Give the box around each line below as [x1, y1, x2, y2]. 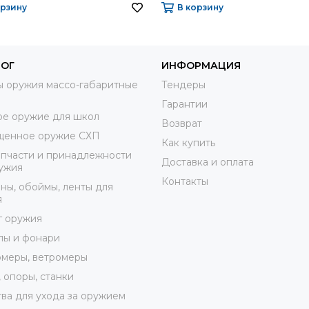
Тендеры [161, 79, 206, 91]
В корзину [177, 2, 223, 13]
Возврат [161, 117, 202, 130]
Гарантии [161, 98, 208, 110]
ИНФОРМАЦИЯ [161, 59, 241, 72]
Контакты [161, 175, 208, 188]
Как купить [161, 137, 215, 149]
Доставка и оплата [161, 156, 254, 168]
